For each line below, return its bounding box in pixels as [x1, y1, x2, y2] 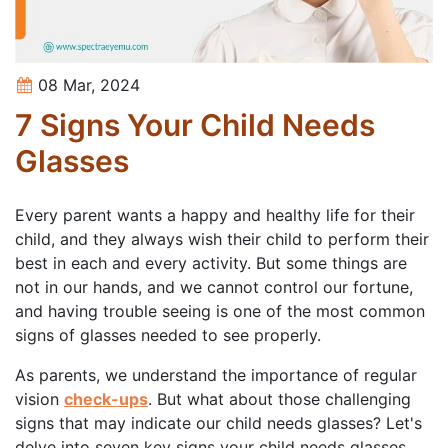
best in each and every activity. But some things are [15, 253, 407, 274]
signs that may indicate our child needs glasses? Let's [15, 413, 422, 434]
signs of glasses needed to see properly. [15, 325, 321, 346]
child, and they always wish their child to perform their [15, 229, 429, 250]
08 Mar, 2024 [33, 75, 141, 96]
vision [15, 389, 64, 410]
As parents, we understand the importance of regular [15, 365, 417, 386]
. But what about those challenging [148, 389, 411, 410]
